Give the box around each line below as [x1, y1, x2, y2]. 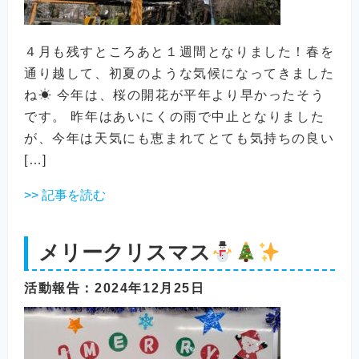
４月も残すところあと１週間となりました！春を [23, 44, 335, 58]
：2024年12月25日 [80, 281, 205, 296]
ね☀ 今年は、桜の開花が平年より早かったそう [23, 87, 325, 102]
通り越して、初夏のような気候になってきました [23, 66, 335, 80]
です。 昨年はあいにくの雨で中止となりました [23, 109, 325, 123]
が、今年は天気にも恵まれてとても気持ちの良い [23, 131, 335, 145]
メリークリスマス [38, 241, 211, 264]
